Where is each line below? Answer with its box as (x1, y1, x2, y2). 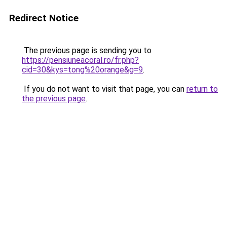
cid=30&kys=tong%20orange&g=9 (22, 65, 143, 74)
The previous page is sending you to (22, 46, 152, 55)
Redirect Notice (9, 12, 79, 24)
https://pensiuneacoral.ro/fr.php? (22, 55, 139, 65)
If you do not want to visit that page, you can (22, 84, 186, 94)
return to (186, 84, 218, 94)
